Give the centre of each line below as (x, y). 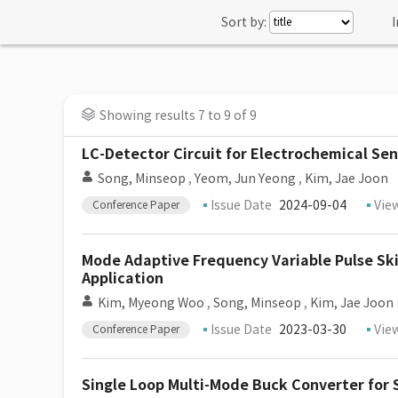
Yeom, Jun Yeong (245, 179)
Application (123, 279)
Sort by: (244, 22)
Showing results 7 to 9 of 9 (178, 115)
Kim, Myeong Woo (151, 303)
